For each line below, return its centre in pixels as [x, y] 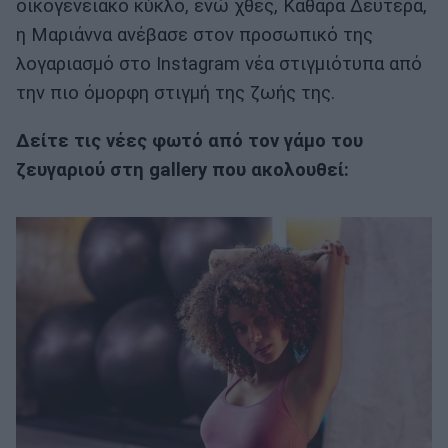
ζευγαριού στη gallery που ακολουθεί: [182, 169]
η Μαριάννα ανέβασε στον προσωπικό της [194, 35]
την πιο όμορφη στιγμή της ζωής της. [175, 93]
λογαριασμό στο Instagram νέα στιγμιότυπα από [219, 64]
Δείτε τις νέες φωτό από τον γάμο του [189, 140]
